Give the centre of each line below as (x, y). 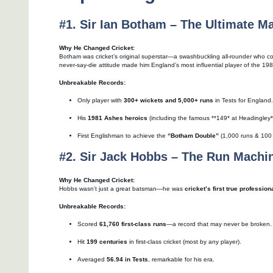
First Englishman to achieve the (122, 136)
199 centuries (107, 242)
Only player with (101, 101)
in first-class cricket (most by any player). (184, 242)
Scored (88, 224)
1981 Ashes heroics (118, 118)
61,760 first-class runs (133, 224)
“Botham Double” (193, 136)
